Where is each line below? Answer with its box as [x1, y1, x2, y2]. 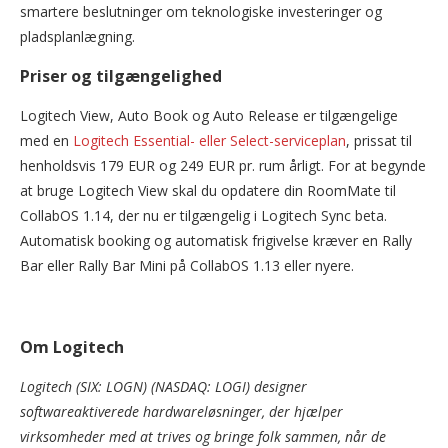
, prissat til [346, 131, 412, 151]
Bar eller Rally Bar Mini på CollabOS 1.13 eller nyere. [20, 256, 354, 276]
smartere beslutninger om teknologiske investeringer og [20, 2, 382, 22]
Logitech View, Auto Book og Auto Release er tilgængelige [20, 106, 398, 126]
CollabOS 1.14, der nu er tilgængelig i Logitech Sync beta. [20, 206, 387, 226]
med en [20, 131, 73, 151]
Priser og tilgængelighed [20, 65, 222, 88]
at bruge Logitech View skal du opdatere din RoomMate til [20, 181, 396, 201]
